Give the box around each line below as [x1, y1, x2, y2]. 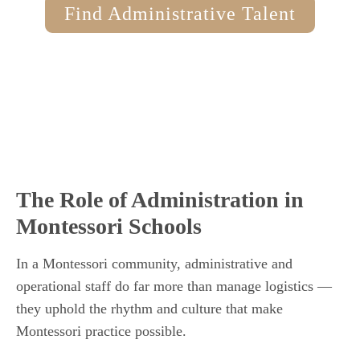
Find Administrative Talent [64, 3, 296, 25]
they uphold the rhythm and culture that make [16, 301, 283, 317]
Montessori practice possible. [16, 323, 186, 340]
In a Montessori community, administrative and [16, 256, 292, 272]
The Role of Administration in [16, 187, 304, 213]
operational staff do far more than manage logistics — [16, 278, 332, 295]
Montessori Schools [16, 214, 202, 239]
